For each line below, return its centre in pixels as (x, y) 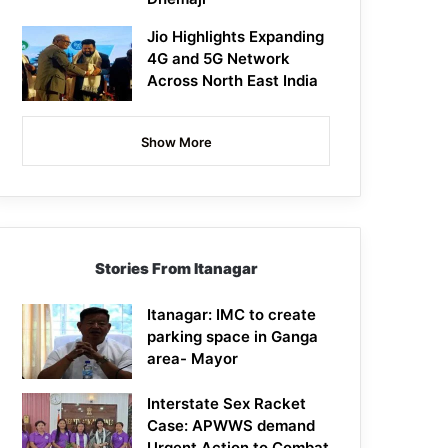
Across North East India (233, 81)
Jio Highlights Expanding (236, 37)
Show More (176, 142)
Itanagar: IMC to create (232, 315)
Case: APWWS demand (231, 426)
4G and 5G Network (219, 59)
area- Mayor (193, 359)
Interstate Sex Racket (227, 404)
